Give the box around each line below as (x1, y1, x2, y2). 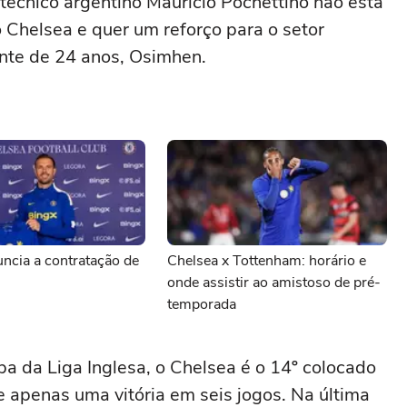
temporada (167, 294, 236, 314)
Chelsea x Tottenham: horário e (167, 251, 366, 271)
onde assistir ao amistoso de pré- (167, 273, 381, 293)
